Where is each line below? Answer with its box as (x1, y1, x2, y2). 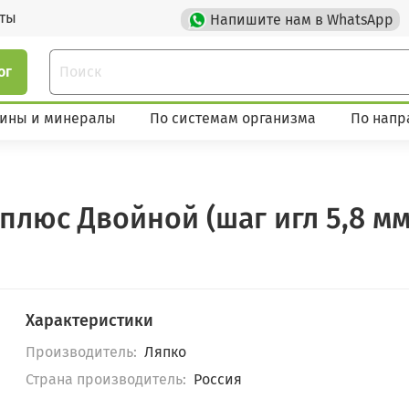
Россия (193, 371, 242, 389)
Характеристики (26, 310, 154, 331)
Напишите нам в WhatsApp (206, 10, 397, 28)
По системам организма (150, 109, 317, 127)
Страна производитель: (26, 371, 187, 389)
